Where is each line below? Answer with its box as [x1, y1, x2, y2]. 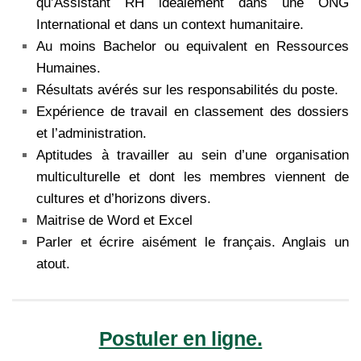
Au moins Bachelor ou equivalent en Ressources [36, 39, 349, 55]
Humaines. [36, 60, 101, 77]
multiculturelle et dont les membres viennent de [36, 169, 349, 185]
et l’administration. [36, 126, 147, 142]
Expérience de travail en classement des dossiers [36, 104, 349, 120]
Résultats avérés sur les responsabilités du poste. [36, 82, 338, 98]
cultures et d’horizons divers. [36, 191, 211, 207]
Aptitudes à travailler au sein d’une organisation [36, 147, 349, 164]
